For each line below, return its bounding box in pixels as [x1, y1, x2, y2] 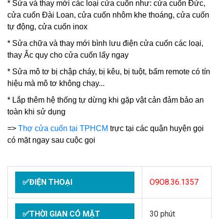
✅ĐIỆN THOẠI [22, 177, 72, 187]
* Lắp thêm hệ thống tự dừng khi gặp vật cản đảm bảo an [7, 96, 204, 104]
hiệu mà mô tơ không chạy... [7, 79, 105, 88]
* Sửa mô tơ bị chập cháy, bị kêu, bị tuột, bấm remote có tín [7, 67, 210, 76]
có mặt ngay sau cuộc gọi [7, 136, 95, 144]
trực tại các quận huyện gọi [108, 124, 204, 132]
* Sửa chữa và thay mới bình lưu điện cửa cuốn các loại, [7, 39, 203, 47]
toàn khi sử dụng [7, 108, 66, 116]
